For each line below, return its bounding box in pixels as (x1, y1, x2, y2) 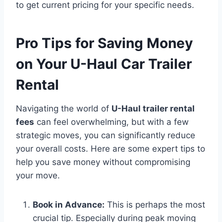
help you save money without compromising (16, 157, 190, 167)
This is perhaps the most (105, 199, 205, 210)
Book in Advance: (33, 199, 105, 210)
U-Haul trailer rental (111, 103, 195, 113)
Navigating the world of (16, 103, 111, 113)
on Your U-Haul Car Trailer (16, 55, 192, 72)
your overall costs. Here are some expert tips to (16, 143, 205, 154)
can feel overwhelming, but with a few (34, 116, 189, 127)
